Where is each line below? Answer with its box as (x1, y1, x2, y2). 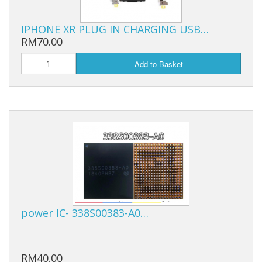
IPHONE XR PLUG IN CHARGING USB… (21, 22, 209, 37)
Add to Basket (134, 58, 183, 70)
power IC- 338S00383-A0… (21, 205, 149, 220)
